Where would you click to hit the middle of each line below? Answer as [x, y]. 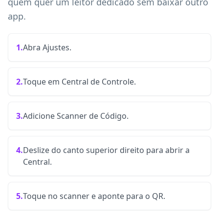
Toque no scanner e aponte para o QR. [94, 196]
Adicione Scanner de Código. [76, 116]
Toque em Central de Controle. [79, 82]
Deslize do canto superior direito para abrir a [106, 150]
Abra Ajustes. [47, 47]
